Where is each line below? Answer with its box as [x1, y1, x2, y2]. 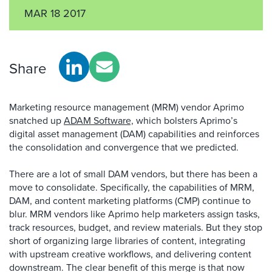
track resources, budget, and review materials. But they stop [9, 220, 262, 234]
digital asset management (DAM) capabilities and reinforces [9, 127, 259, 141]
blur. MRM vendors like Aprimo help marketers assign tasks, [9, 207, 260, 221]
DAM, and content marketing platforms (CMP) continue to [9, 194, 251, 208]
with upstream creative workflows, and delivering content [9, 247, 251, 261]
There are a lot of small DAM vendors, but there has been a [9, 167, 257, 181]
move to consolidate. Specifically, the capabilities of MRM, [9, 180, 254, 194]
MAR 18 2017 [24, 5, 86, 21]
